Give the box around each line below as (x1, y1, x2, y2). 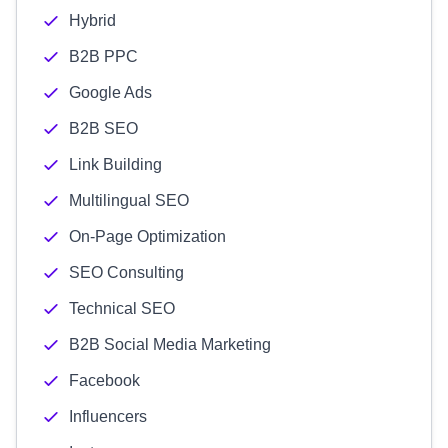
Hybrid (69, 12, 116, 29)
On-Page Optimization (69, 228, 226, 245)
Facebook (69, 372, 140, 389)
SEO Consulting (69, 264, 184, 281)
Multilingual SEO (69, 192, 189, 209)
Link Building (69, 156, 162, 173)
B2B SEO (69, 120, 138, 137)
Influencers (69, 408, 147, 425)
